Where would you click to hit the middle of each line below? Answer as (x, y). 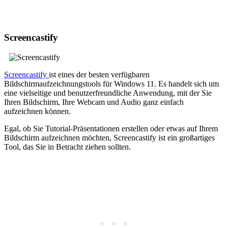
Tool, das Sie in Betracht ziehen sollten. (67, 147)
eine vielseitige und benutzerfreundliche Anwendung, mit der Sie (108, 93)
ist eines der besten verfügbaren (99, 74)
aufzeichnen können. (37, 111)
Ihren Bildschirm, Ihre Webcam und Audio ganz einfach (94, 102)
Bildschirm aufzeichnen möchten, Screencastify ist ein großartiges (109, 137)
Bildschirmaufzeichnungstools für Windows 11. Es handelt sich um (111, 83)
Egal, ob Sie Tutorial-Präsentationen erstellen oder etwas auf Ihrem (111, 128)
